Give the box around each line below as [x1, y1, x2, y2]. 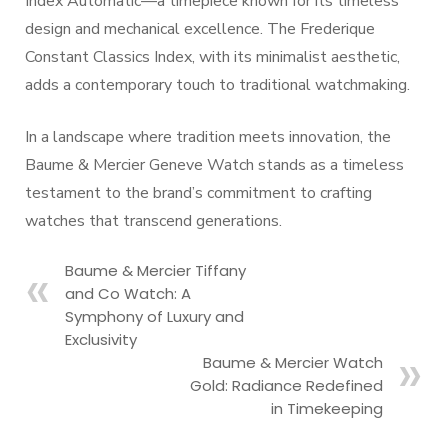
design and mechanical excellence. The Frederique [25, 18, 375, 40]
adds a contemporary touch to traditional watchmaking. [25, 74, 410, 96]
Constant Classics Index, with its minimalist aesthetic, [25, 46, 400, 68]
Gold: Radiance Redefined [190, 375, 383, 396]
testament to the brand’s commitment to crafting [25, 182, 372, 204]
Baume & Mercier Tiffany [65, 260, 246, 281]
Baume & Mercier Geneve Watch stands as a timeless [25, 154, 404, 176]
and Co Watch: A [65, 283, 191, 304]
